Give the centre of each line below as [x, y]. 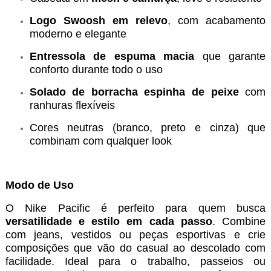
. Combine [239, 222]
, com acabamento [217, 21]
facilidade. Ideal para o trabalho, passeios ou [135, 262]
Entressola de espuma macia [112, 57]
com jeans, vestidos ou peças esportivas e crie [135, 235]
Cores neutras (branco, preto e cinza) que [148, 128]
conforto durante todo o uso [96, 70]
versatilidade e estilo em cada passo [109, 222]
